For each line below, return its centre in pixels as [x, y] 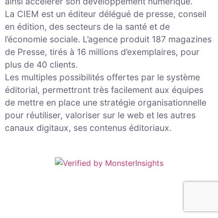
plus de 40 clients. [41, 65]
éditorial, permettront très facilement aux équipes [104, 90]
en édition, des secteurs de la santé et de [87, 27]
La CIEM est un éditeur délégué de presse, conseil [106, 14]
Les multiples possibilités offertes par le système [102, 77]
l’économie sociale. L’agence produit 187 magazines [108, 39]
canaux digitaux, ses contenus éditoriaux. [88, 128]
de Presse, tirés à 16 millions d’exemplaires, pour [102, 52]
